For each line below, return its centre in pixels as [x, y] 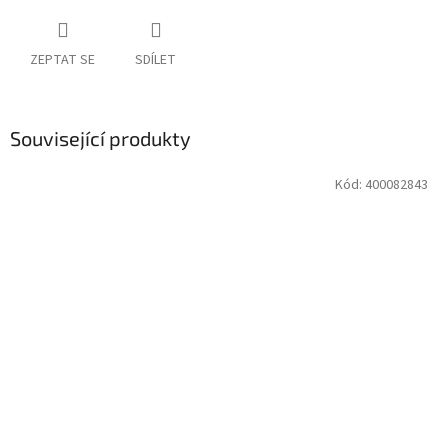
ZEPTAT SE [62, 60]
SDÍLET [155, 60]
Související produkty [100, 138]
